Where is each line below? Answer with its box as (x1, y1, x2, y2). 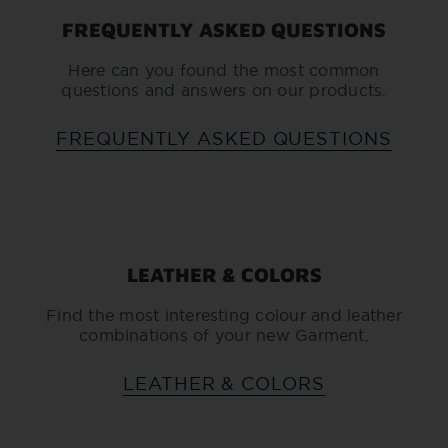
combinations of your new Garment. (79, 325, 369, 345)
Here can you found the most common (68, 60, 380, 80)
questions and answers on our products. (61, 80, 387, 100)
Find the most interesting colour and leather (46, 305, 402, 325)
